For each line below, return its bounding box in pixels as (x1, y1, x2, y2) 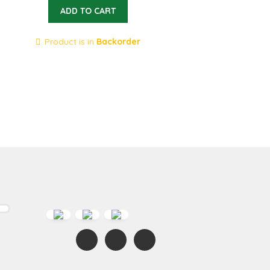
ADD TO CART (60, 5, 116, 17)
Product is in (45, 36, 97, 47)
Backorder (96, 36, 141, 47)
